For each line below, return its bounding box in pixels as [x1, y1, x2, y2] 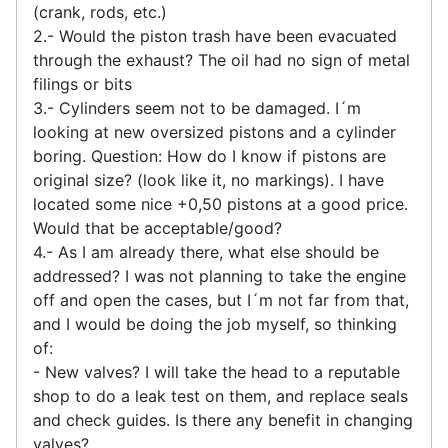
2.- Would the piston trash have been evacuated [33, 25, 397, 46]
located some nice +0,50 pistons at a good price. [33, 193, 408, 214]
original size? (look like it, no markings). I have [33, 169, 384, 190]
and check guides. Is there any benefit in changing [33, 409, 413, 430]
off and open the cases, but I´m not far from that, [33, 289, 409, 310]
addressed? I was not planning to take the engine [33, 265, 406, 286]
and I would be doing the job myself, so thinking [33, 313, 397, 334]
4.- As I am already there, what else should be [33, 241, 379, 262]
